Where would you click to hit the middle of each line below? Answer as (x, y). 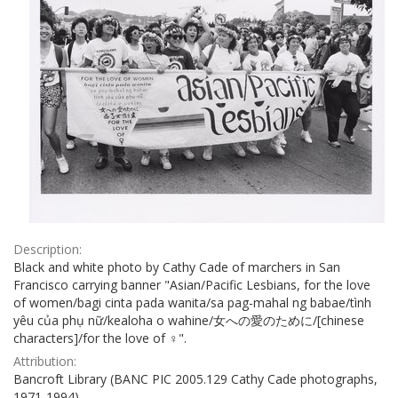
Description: (48, 249)
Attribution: (45, 361)
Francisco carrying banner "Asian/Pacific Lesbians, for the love (192, 284)
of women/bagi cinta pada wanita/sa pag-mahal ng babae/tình (192, 302)
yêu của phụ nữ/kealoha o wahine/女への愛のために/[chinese (189, 320)
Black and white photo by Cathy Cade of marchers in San (177, 267)
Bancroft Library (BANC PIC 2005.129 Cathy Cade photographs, (195, 378)
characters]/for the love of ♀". (100, 338)
